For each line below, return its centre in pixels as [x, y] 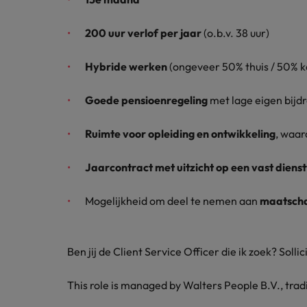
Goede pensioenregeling [146, 100]
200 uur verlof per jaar [143, 33]
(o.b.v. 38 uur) [235, 33]
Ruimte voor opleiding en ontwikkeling [180, 134]
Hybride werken [126, 66]
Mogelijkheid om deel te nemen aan [172, 201]
